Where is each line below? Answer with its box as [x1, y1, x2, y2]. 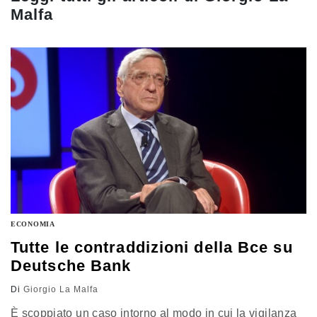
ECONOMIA [11, 220, 55, 229]
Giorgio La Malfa [23, 284, 98, 295]
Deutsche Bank [11, 257, 132, 275]
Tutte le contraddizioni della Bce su [11, 238, 293, 257]
